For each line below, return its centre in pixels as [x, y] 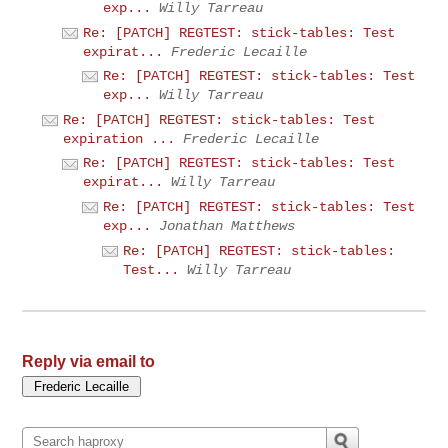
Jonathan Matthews [227, 225]
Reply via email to [89, 362]
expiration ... [119, 138]
